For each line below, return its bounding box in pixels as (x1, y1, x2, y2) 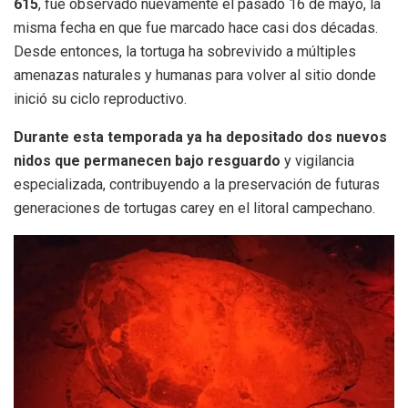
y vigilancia (280, 151, 354, 169)
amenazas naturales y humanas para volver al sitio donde (14, 66, 376, 84)
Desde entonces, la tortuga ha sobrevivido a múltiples (14, 42, 356, 60)
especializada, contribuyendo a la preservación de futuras (14, 175, 380, 193)
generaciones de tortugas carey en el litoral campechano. (14, 199, 375, 217)
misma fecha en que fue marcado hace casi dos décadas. (14, 18, 378, 36)
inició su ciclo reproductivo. (14, 89, 187, 107)
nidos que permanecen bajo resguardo (14, 151, 280, 169)
